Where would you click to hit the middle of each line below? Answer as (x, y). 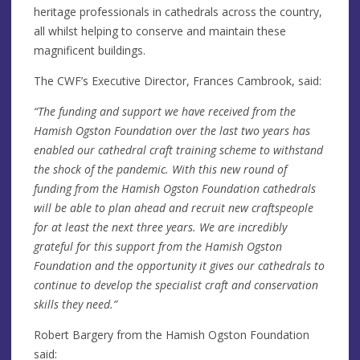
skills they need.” (76, 304)
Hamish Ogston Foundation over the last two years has (172, 130)
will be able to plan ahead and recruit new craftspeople (174, 207)
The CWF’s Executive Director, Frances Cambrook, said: (178, 80)
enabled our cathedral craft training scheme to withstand (178, 149)
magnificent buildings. (90, 50)
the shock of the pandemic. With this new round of (160, 169)
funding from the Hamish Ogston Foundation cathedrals (175, 188)
